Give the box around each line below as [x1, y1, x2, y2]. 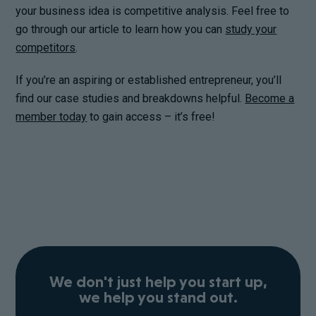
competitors [16, 40, 76, 54]
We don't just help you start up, [49, 272, 267, 291]
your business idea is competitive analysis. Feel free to [16, 4, 290, 18]
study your [225, 22, 277, 36]
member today [16, 109, 87, 123]
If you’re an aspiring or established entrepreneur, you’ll [16, 73, 282, 87]
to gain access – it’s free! [87, 109, 216, 123]
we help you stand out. [78, 288, 238, 306]
